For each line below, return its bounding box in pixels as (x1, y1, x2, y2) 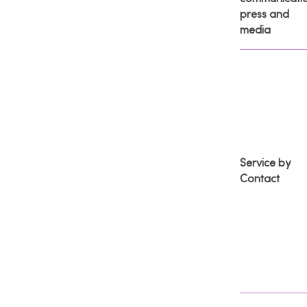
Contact (240, 172, 280, 185)
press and (240, 8, 289, 21)
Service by (240, 156, 291, 169)
